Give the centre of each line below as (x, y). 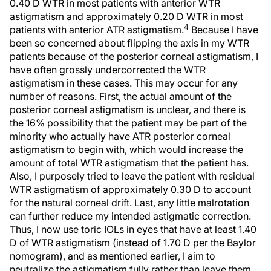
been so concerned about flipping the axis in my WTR (129, 43)
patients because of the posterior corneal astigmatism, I (134, 56)
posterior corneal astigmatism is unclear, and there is (128, 109)
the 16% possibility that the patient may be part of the (128, 123)
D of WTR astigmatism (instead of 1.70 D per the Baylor (133, 243)
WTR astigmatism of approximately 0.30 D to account (130, 189)
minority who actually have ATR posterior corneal (120, 136)
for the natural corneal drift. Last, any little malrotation (129, 203)
